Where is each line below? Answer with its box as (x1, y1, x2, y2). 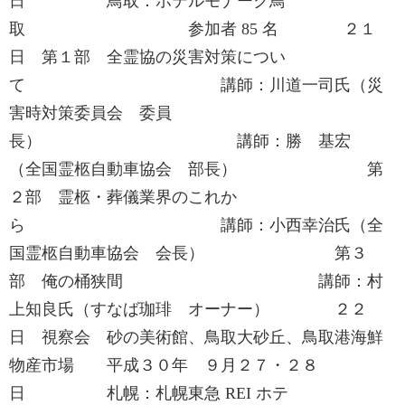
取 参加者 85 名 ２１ (9, 20, 376, 38)
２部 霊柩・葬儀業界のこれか (9, 188, 237, 206)
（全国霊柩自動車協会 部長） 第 (9, 160, 383, 178)
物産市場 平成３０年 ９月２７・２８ (9, 356, 318, 374)
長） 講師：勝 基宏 (9, 132, 367, 150)
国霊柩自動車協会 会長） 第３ (9, 244, 367, 262)
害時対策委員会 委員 (9, 104, 172, 122)
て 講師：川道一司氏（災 (9, 76, 383, 94)
